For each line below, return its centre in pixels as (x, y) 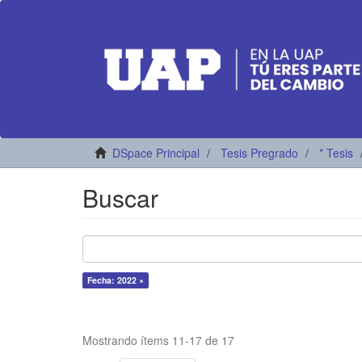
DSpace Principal (156, 153)
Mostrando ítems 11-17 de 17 (158, 340)
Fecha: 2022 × (116, 280)
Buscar (120, 198)
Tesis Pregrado (259, 153)
